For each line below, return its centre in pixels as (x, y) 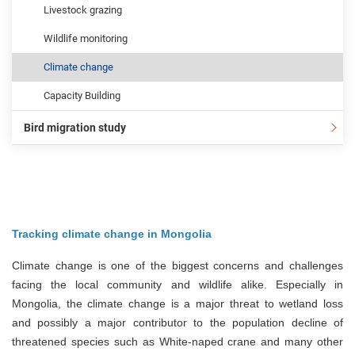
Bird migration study (75, 128)
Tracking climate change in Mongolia (112, 234)
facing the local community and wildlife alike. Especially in (177, 284)
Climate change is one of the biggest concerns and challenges (177, 265)
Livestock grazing (83, 10)
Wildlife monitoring (86, 38)
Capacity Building (82, 95)
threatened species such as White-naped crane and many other (177, 342)
